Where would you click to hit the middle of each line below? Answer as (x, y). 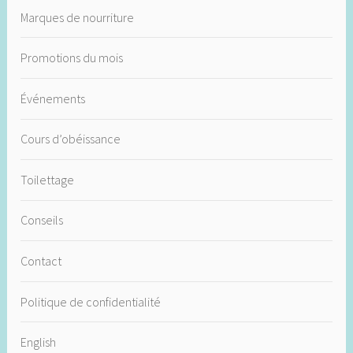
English (39, 342)
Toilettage (48, 179)
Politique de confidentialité (91, 301)
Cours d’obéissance (71, 139)
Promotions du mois (72, 58)
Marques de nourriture (78, 17)
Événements (53, 98)
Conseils (42, 220)
